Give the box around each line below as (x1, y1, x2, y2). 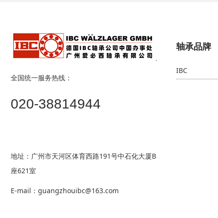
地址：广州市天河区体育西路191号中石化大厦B (11, 151, 156, 161)
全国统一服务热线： (11, 73, 72, 82)
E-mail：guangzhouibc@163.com (11, 185, 119, 195)
